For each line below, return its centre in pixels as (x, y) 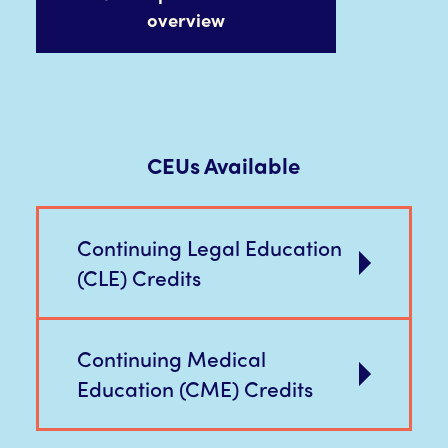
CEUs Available (224, 165)
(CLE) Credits (138, 277)
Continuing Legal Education (209, 247)
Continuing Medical (171, 358)
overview (185, 20)
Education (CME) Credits (194, 388)
